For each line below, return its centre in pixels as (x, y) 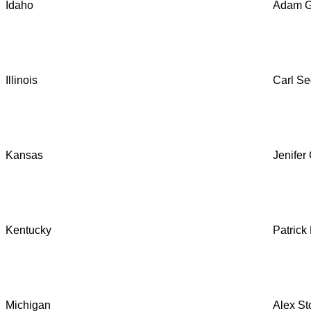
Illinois (22, 80)
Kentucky (30, 230)
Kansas (24, 155)
